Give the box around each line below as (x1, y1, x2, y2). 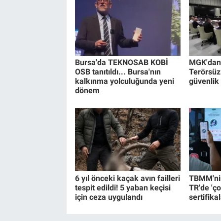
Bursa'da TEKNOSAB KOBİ (74, 58, 168, 68)
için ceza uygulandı (74, 192, 143, 202)
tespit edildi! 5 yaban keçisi (74, 183, 171, 192)
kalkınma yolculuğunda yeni (74, 76, 174, 86)
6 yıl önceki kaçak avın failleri (74, 173, 180, 183)
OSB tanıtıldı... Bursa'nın (74, 67, 161, 77)
